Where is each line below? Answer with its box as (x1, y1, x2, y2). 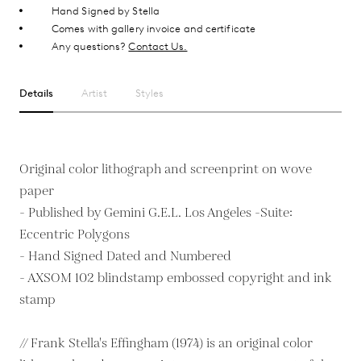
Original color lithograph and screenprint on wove (19, 160, 312, 179)
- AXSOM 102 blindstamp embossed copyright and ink (19, 268, 332, 288)
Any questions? (52, 40, 129, 52)
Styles (135, 87, 164, 99)
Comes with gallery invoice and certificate (52, 23, 255, 35)
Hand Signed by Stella (52, 5, 160, 17)
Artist (81, 87, 107, 99)
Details (19, 87, 53, 99)
